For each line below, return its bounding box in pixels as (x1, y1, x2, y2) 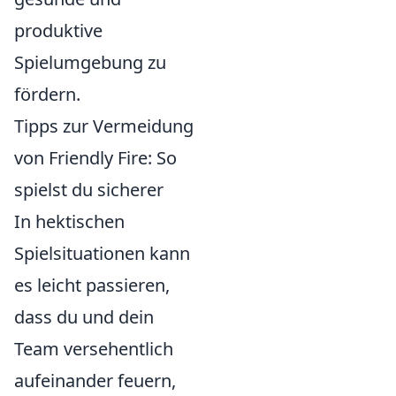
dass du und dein (14, 305, 154, 329)
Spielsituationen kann (14, 241, 190, 265)
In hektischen (14, 209, 125, 233)
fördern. (14, 82, 80, 106)
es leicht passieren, (14, 273, 170, 297)
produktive (14, 19, 103, 42)
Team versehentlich (14, 337, 173, 361)
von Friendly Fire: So (14, 146, 177, 170)
